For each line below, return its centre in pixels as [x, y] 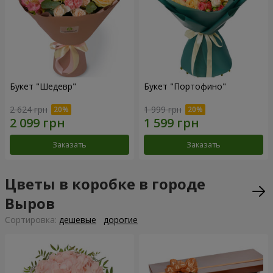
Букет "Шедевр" [43, 86]
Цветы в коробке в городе [105, 184]
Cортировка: [32, 220]
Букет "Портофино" [185, 86]
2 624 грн [29, 110]
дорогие [121, 220]
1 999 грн [163, 110]
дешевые [78, 220]
